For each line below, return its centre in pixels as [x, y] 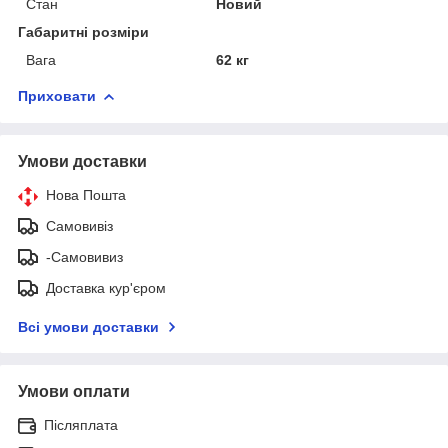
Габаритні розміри [83, 31]
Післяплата [81, 424]
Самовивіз [79, 225]
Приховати [57, 95]
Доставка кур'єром [106, 287]
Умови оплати [74, 391]
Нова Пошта [86, 194]
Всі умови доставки [88, 326]
